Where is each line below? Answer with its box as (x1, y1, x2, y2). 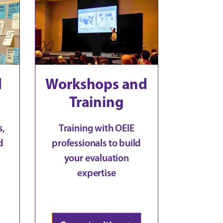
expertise (77, 166, 116, 179)
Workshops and (45, 74, 148, 93)
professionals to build (52, 136, 141, 149)
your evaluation (64, 151, 129, 164)
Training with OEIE (58, 121, 134, 134)
